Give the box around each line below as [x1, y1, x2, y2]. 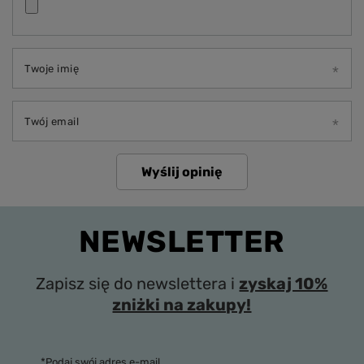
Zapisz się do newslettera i [36, 274, 240, 294]
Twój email [24, 115, 79, 128]
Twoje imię [24, 63, 79, 76]
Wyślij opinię [141, 164, 223, 180]
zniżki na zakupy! [112, 295, 252, 315]
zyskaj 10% [239, 274, 328, 294]
